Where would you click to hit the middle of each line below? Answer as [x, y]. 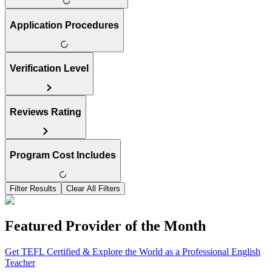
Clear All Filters [93, 189]
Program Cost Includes [63, 155]
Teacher [20, 262]
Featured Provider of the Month [105, 226]
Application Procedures [64, 25]
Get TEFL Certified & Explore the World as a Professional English [133, 251]
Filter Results [33, 189]
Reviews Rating [46, 112]
